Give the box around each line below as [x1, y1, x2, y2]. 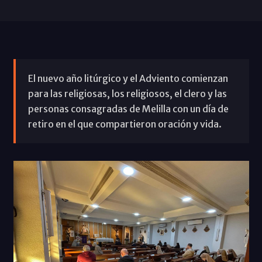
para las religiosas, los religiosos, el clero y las [27, 87, 227, 99]
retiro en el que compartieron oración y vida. [27, 118, 222, 130]
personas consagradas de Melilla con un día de [27, 102, 229, 115]
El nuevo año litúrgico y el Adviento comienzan [27, 72, 228, 84]
